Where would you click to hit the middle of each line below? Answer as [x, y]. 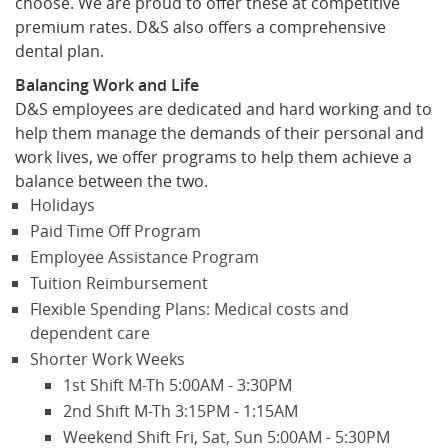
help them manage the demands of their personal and [219, 133]
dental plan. [61, 51]
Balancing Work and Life [107, 85]
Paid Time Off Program [115, 231]
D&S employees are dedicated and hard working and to [223, 109]
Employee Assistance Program [144, 257]
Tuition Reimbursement [119, 283]
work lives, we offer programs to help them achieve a [213, 157]
